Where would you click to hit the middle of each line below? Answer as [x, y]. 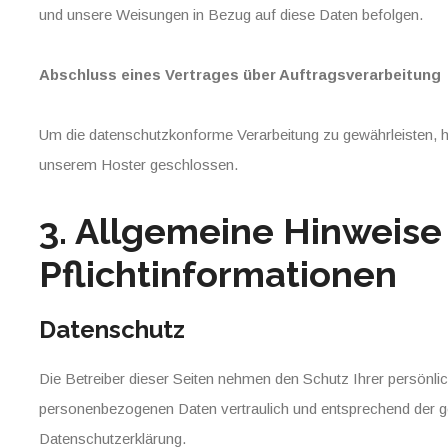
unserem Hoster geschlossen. [138, 164]
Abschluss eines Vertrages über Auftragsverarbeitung [240, 74]
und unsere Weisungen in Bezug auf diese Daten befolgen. [231, 14]
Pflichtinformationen [218, 274]
